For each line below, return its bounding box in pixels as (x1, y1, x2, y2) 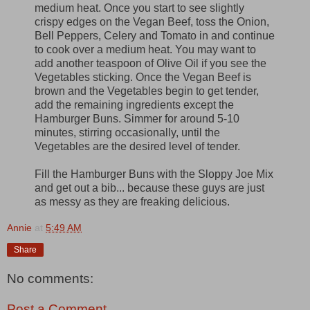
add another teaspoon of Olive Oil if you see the (35, 57, 266, 69)
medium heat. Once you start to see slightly (35, 1, 244, 14)
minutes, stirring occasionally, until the (35, 126, 220, 138)
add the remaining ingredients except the (35, 98, 234, 111)
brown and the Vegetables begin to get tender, (35, 84, 259, 97)
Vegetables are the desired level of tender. (35, 140, 240, 152)
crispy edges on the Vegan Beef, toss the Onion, (35, 15, 269, 28)
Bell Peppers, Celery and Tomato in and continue (35, 29, 275, 42)
